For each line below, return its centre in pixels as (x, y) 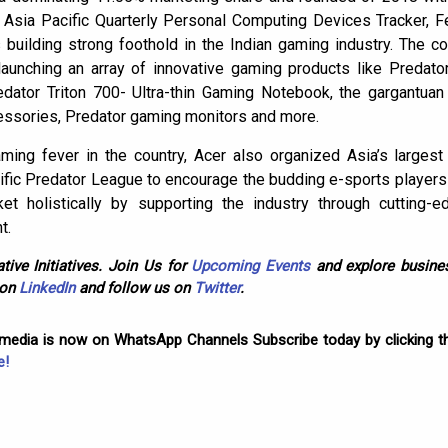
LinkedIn (47, 287)
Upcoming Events (250, 265)
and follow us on (134, 287)
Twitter (217, 287)
